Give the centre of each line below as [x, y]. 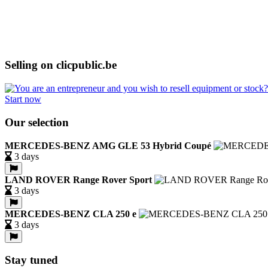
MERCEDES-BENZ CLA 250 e [71, 214]
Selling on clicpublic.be [61, 65]
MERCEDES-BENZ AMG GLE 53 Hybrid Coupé [108, 145]
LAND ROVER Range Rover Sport [78, 179]
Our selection [37, 122]
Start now [23, 99]
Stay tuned [31, 260]
